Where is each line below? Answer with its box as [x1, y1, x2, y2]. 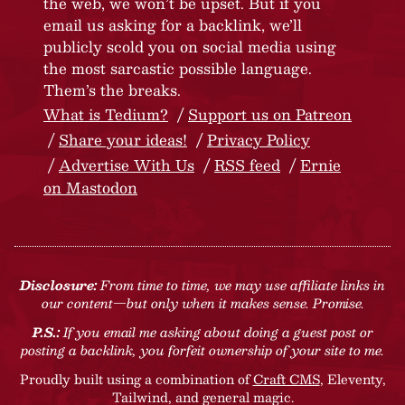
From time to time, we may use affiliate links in [97, 274, 385, 297]
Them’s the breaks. [43, 78, 181, 103]
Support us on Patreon [188, 102, 352, 127]
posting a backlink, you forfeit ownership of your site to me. [21, 339, 384, 362]
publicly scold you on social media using [43, 34, 336, 60]
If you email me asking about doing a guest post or [59, 321, 373, 344]
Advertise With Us [59, 153, 194, 178]
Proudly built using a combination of [19, 368, 253, 391]
